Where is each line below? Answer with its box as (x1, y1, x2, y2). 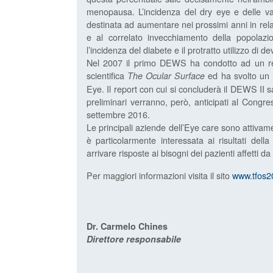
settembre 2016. (87, 108, 150, 121)
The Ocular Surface (127, 69, 208, 82)
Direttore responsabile (87, 233, 181, 246)
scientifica (87, 69, 128, 82)
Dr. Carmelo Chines (87, 220, 168, 233)
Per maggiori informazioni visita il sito (87, 169, 232, 182)
